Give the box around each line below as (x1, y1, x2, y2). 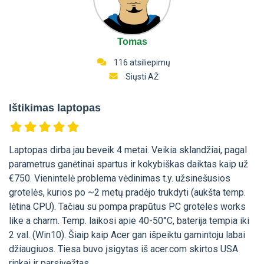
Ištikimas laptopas (9, 101, 101, 114)
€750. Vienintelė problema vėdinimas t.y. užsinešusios (9, 173, 230, 184)
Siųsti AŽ (125, 71, 159, 81)
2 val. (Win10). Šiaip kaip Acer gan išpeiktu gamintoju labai (9, 229, 245, 241)
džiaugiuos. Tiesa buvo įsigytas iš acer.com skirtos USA (9, 243, 238, 255)
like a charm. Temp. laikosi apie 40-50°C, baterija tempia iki (9, 215, 249, 227)
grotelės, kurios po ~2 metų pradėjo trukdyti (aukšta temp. (9, 187, 246, 199)
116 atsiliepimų (111, 57, 170, 67)
